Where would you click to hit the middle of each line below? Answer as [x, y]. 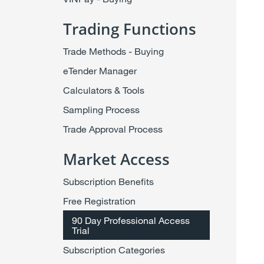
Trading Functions [129, 29]
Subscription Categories [114, 250]
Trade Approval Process [113, 129]
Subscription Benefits [108, 181]
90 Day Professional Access [131, 220]
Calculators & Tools [103, 90]
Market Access [116, 159]
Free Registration [99, 201]
